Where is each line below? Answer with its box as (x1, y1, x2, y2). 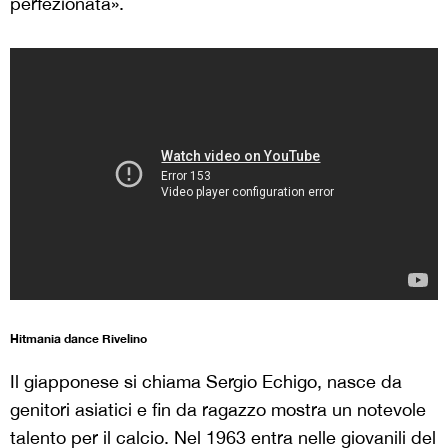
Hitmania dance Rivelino (10, 331, 147, 346)
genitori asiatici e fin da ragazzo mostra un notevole (10, 399, 426, 420)
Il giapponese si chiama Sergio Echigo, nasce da (10, 371, 402, 392)
